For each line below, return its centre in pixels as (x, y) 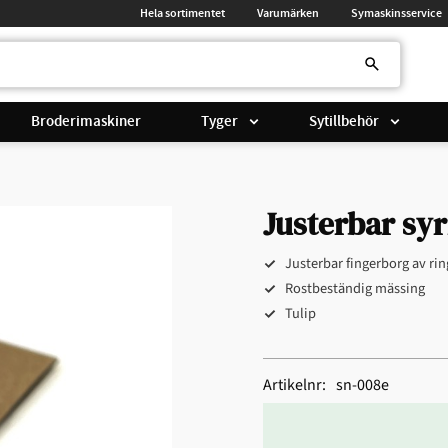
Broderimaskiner (86, 121)
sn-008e (362, 385)
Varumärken (288, 13)
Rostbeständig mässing (354, 289)
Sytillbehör (343, 121)
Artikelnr (292, 385)
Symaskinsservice (396, 13)
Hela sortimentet (182, 13)
